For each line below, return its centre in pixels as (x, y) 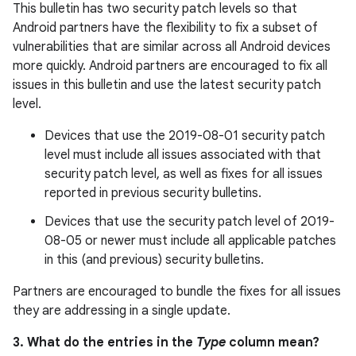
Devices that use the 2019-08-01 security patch (185, 136)
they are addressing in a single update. (122, 311)
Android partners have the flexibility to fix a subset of (165, 28)
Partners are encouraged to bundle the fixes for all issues (177, 292)
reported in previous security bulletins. (153, 193)
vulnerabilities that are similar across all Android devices (172, 47)
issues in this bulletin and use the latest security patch (167, 85)
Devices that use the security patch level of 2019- (190, 222)
